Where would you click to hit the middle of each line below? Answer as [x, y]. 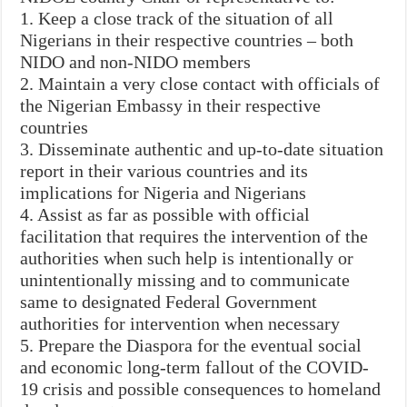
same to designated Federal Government [169, 301]
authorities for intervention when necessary [180, 323]
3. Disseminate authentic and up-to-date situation [202, 149]
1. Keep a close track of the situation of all [177, 18]
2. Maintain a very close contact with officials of [200, 83]
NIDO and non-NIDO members [136, 61]
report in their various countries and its [164, 170]
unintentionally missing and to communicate [185, 279]
